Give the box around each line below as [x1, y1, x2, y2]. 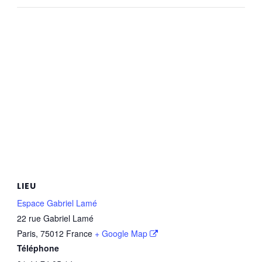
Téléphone [16, 242, 59, 254]
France [65, 227, 92, 240]
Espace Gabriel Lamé [16, 197, 97, 209]
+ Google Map [94, 227, 147, 240]
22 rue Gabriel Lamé [16, 212, 94, 225]
